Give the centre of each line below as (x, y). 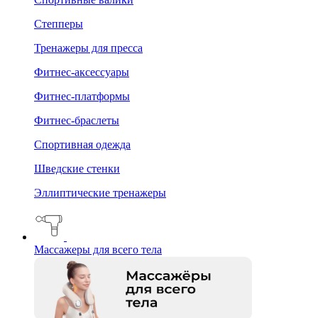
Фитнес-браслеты (77, 120)
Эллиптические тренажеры (100, 192)
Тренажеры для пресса (88, 48)
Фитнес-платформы (82, 96)
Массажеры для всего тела (98, 249)
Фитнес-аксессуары (82, 72)
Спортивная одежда (82, 144)
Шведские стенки (77, 168)
